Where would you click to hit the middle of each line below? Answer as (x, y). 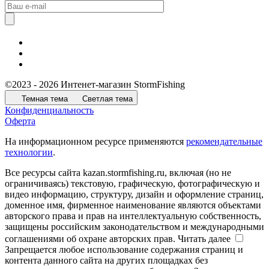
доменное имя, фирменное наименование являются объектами (133, 205)
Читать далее (204, 238)
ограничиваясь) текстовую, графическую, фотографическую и (132, 183)
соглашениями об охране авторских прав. (91, 238)
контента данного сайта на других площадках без (106, 260)
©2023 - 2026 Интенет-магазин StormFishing (95, 84)
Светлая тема (107, 98)
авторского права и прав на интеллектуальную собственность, (133, 216)
